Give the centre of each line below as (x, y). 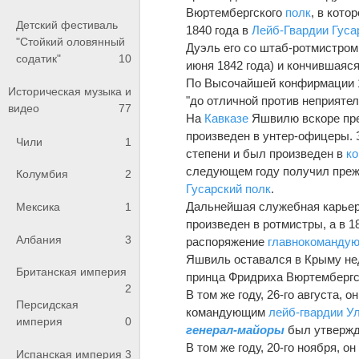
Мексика (38, 206)
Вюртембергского (236, 12)
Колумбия (42, 174)
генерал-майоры (236, 329)
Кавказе (227, 118)
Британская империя (71, 272)
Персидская (47, 304)
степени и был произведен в (266, 153)
